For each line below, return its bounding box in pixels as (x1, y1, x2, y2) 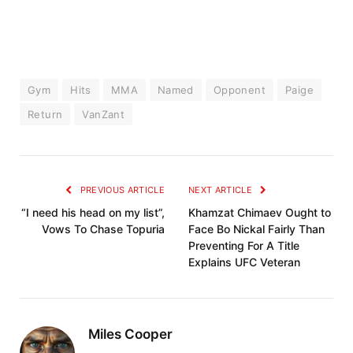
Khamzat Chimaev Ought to (188, 205, 331, 219)
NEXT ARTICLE (188, 184, 255, 195)
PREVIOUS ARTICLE (77, 184, 165, 195)
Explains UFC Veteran (188, 255, 300, 269)
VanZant (82, 107, 125, 121)
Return (28, 107, 63, 121)
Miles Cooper (88, 325, 173, 342)
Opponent (213, 83, 266, 96)
